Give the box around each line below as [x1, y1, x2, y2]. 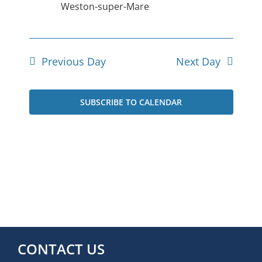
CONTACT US [18, 239, 105, 259]
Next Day [175, 54, 220, 69]
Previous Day [42, 54, 106, 69]
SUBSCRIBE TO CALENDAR [80, 96, 182, 108]
